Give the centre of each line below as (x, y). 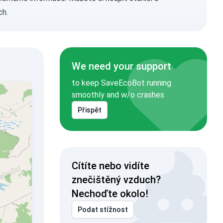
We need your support (121, 66)
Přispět (89, 110)
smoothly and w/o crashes (118, 95)
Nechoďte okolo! (110, 194)
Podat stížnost (103, 210)
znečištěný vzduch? (116, 180)
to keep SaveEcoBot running (121, 83)
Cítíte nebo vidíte (110, 166)
